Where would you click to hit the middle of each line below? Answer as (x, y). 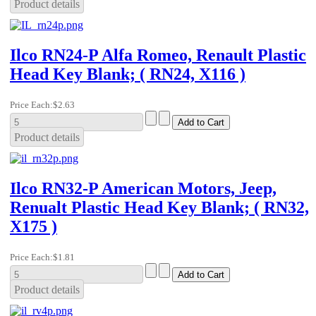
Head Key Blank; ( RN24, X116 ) (128, 74)
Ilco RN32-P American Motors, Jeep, (143, 189)
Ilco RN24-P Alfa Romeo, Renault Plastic (158, 55)
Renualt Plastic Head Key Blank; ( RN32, (159, 208)
